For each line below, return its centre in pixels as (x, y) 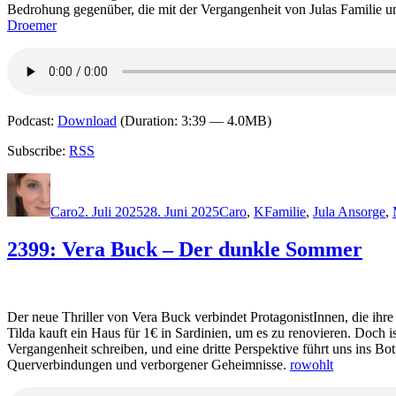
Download (87, 121)
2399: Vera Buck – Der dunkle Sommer (185, 250)
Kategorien (249, 180)
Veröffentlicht (115, 180)
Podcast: (32, 121)
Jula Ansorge (349, 212)
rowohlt (312, 365)
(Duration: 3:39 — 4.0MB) (194, 121)
